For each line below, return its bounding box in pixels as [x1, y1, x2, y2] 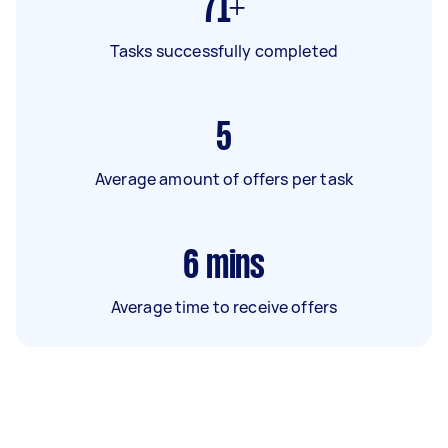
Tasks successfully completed [109, 39, 339, 62]
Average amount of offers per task [95, 167, 353, 190]
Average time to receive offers [110, 295, 338, 318]
